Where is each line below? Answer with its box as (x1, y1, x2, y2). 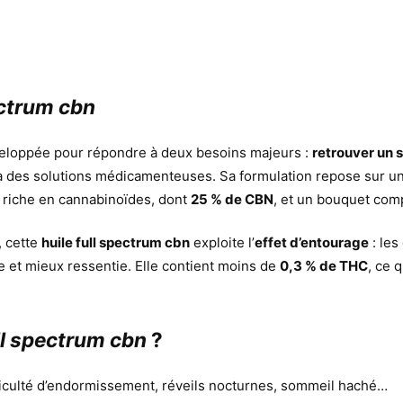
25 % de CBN (191, 190, 274, 208)
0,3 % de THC (280, 257, 369, 275)
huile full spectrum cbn (41, 234, 191, 252)
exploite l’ (190, 234, 255, 252)
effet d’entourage (255, 234, 370, 252)
